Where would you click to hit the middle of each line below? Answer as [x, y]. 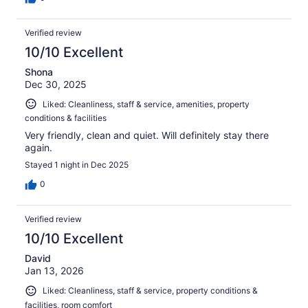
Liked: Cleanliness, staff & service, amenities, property [146, 104]
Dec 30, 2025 [56, 84]
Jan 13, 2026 [54, 271]
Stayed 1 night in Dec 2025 [77, 165]
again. [38, 148]
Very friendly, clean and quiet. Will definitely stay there [147, 135]
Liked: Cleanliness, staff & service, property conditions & [150, 291]
